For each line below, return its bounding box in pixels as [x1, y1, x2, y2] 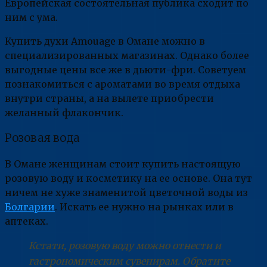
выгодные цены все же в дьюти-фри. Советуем [5, 64, 246, 76]
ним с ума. [5, 11, 58, 24]
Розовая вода [5, 131, 80, 145]
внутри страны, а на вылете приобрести [5, 92, 214, 105]
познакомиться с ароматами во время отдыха [5, 78, 240, 91]
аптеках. [5, 215, 48, 227]
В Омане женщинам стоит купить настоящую [5, 157, 241, 170]
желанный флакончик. [5, 107, 123, 119]
